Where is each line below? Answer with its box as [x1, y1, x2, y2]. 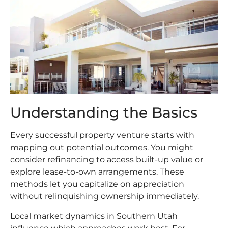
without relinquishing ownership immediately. [10, 191, 199, 202]
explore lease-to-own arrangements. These [10, 167, 184, 177]
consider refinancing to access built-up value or [10, 155, 203, 165]
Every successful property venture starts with [10, 130, 194, 140]
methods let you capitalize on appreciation [10, 179, 184, 189]
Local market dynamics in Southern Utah [10, 211, 178, 221]
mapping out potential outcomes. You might [10, 142, 193, 153]
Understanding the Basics [10, 104, 197, 122]
